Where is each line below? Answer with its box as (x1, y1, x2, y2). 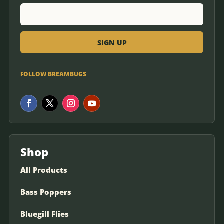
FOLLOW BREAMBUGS (20, 70, 86, 78)
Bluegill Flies (20, 209, 69, 219)
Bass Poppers (20, 187, 71, 197)
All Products (20, 165, 67, 175)
